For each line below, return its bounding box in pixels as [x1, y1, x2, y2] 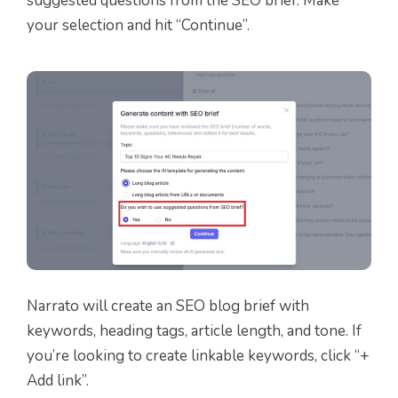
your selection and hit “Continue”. [27, 14, 250, 36]
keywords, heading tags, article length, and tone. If [27, 321, 362, 342]
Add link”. [27, 370, 89, 392]
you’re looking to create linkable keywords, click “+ [27, 346, 370, 367]
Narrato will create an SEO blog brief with [27, 296, 309, 317]
